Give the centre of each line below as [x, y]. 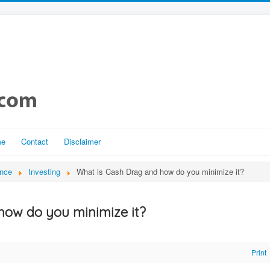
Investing [44, 171]
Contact [35, 141]
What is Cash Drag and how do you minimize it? [160, 171]
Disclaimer [82, 141]
